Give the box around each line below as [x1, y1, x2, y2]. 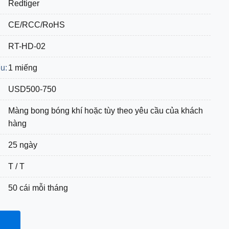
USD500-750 [8, 85, 56, 94]
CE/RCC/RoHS [8, 20, 65, 29]
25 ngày [8, 141, 37, 149]
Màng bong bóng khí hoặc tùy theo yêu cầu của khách [8, 106, 203, 115]
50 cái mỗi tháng [8, 184, 68, 192]
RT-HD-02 [8, 42, 45, 51]
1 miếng [8, 63, 37, 72]
